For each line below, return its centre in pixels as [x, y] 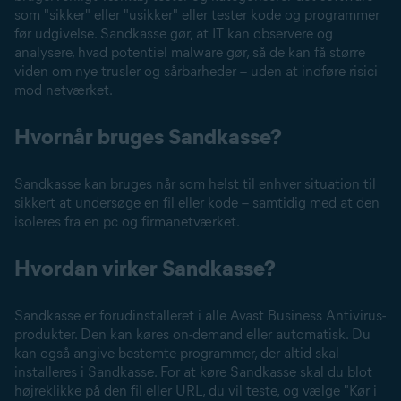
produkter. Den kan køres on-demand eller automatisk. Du [192, 334]
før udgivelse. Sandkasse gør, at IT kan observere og [174, 34]
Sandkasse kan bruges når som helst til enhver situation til [195, 184]
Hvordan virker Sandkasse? [145, 268]
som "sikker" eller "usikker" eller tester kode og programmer [197, 15]
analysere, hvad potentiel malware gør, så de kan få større [190, 52]
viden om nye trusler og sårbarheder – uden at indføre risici [196, 71]
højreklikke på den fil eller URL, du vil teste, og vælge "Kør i [196, 391]
